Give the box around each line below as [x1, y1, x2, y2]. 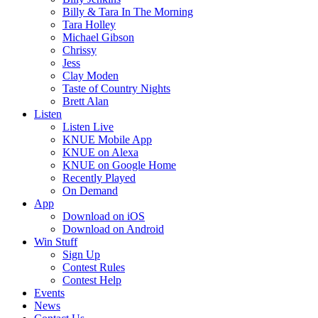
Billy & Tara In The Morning [62, 6, 193, 18]
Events [34, 287, 65, 299]
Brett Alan [62, 95, 109, 107]
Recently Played [62, 172, 136, 184]
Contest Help [62, 274, 121, 286]
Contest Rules [62, 261, 125, 273]
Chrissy [62, 44, 97, 56]
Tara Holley [62, 18, 116, 31]
